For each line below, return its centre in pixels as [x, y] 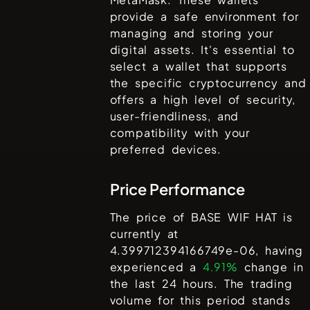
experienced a [156, 267]
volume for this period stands [200, 300]
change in [271, 267]
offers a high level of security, [203, 100]
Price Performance [177, 189]
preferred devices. [166, 149]
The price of [151, 217]
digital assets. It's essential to [202, 50]
